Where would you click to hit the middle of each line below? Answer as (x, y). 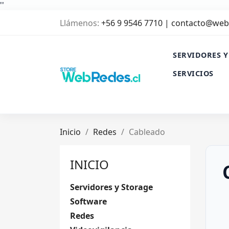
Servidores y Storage (111, 187)
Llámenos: (81, 23)
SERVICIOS (193, 73)
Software (88, 201)
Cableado (147, 132)
